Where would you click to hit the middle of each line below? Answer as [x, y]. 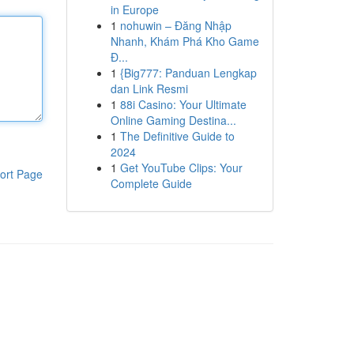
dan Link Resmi [149, 88]
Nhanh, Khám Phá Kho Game [185, 41]
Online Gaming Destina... [173, 120]
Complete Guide [151, 183]
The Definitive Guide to [177, 136]
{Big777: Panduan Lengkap [188, 73]
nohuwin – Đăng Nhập [175, 25]
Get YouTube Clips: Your [181, 168]
